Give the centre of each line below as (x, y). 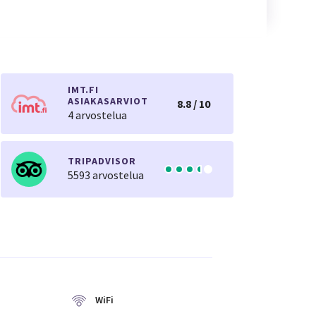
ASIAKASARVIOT (108, 101)
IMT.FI (83, 90)
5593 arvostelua (106, 175)
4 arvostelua (97, 115)
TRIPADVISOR (102, 161)
